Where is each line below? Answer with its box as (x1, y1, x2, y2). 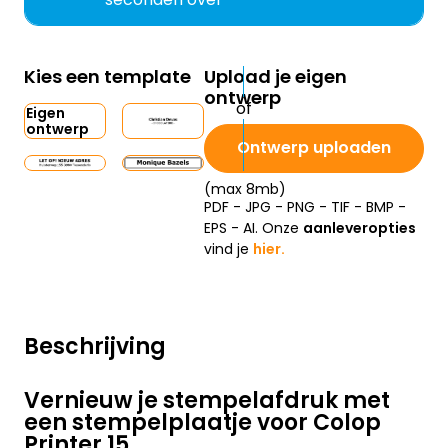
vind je (204, 239, 253, 260)
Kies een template (24, 64, 191, 90)
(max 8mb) (204, 179, 286, 200)
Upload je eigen (204, 64, 347, 90)
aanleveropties (303, 218, 416, 239)
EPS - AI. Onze (204, 218, 303, 239)
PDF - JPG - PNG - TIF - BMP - (204, 197, 406, 218)
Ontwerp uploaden (237, 136, 391, 160)
